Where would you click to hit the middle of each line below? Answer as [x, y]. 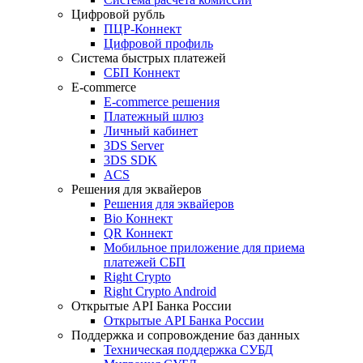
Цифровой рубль [118, 14]
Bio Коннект [138, 218]
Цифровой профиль [158, 43]
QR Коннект [138, 233]
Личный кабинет [151, 131]
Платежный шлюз [154, 116]
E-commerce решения [162, 102]
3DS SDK [130, 160]
